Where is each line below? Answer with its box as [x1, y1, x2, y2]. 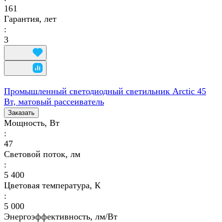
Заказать [8, 109, 35, 116]
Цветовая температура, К [4, 180, 101, 190]
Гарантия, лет [4, 13, 56, 24]
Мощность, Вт [4, 117, 59, 128]
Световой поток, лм [4, 149, 80, 159]
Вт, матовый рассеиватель [4, 96, 104, 107]
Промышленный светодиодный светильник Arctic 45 [4, 86, 206, 96]
